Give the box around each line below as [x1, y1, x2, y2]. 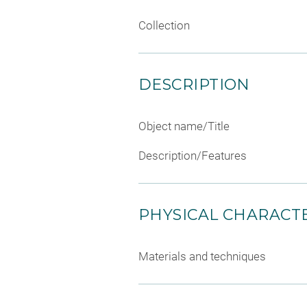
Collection [138, 18, 190, 32]
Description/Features [138, 149, 247, 163]
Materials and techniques [138, 249, 266, 264]
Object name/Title [138, 119, 230, 133]
